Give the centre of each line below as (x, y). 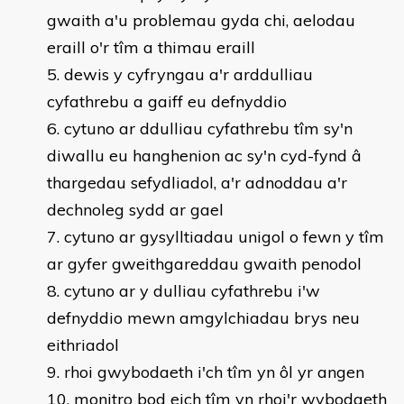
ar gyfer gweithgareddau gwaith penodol (204, 264)
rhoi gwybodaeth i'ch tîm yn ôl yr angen (214, 372)
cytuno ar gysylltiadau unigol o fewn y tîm (224, 237)
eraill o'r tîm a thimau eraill (151, 47)
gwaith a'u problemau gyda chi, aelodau (201, 20)
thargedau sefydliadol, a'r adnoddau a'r (197, 183)
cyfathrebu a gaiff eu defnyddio (167, 101)
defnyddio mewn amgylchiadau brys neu (203, 318)
